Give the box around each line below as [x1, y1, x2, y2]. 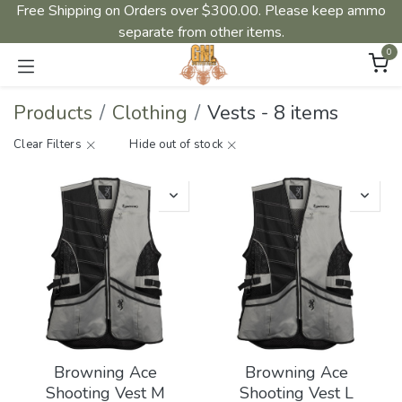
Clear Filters [13, 135, 82, 153]
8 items [274, 99, 338, 127]
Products [13, 99, 92, 127]
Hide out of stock [129, 135, 223, 153]
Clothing [112, 99, 188, 127]
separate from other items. [118, 22, 284, 42]
